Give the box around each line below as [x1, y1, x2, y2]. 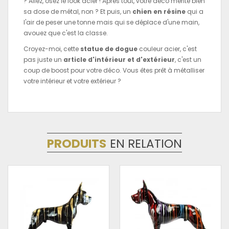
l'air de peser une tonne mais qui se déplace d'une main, [24, 17, 199, 27]
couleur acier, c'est [138, 44, 197, 53]
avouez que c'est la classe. [24, 28, 108, 37]
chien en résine [132, 7, 186, 16]
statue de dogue [80, 44, 138, 53]
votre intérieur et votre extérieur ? [24, 76, 121, 85]
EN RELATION [110, 135, 182, 152]
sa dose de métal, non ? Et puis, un [24, 7, 132, 16]
